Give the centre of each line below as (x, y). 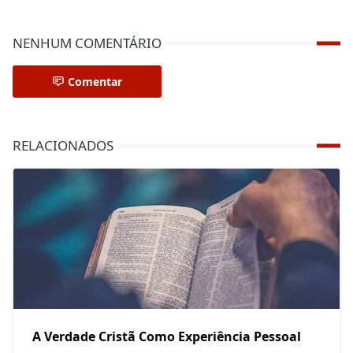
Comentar (95, 82)
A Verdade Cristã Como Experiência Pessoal (167, 337)
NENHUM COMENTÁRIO (87, 43)
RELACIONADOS (63, 145)
